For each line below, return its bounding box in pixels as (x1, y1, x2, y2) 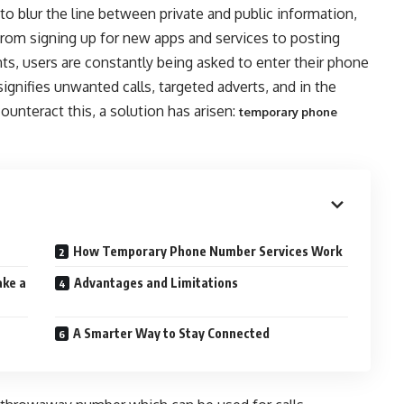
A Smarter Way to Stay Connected (73, 326, 271, 341)
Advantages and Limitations (74, 275, 239, 290)
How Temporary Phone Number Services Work (73, 243, 343, 259)
